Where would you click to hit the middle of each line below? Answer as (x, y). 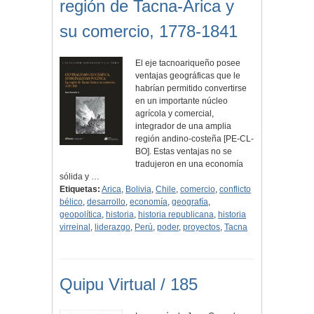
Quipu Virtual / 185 (129, 285)
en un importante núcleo (182, 101)
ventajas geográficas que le (188, 76)
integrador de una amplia (184, 127)
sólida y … (80, 177)
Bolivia (138, 190)
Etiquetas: (80, 190)
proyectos (202, 227)
